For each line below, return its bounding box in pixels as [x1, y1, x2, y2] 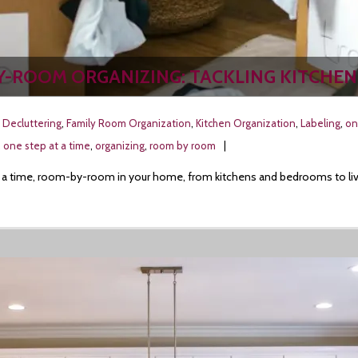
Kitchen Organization [196, 117, 296, 129]
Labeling [300, 117, 340, 129]
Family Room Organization [66, 117, 191, 129]
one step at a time [3, 139, 90, 152]
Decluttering [2, 117, 62, 129]
